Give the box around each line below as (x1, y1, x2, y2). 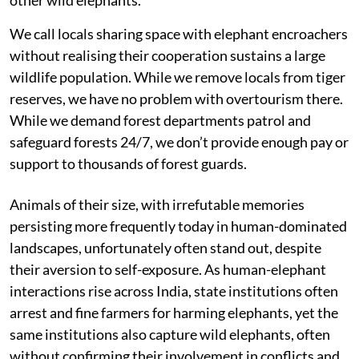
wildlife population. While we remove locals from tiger (10, 67, 345, 86)
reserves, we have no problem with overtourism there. (10, 89, 343, 107)
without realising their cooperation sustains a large (10, 46, 325, 64)
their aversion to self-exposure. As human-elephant (10, 260, 326, 278)
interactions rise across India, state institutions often (10, 281, 338, 300)
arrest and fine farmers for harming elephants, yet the (10, 303, 338, 321)
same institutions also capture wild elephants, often (10, 325, 330, 343)
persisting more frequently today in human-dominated (10, 216, 347, 235)
